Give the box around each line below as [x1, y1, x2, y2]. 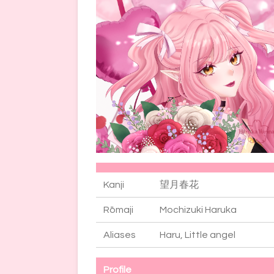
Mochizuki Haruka [160, 205, 237, 215]
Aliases [103, 230, 136, 240]
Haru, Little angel [160, 230, 235, 240]
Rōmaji [103, 205, 133, 215]
